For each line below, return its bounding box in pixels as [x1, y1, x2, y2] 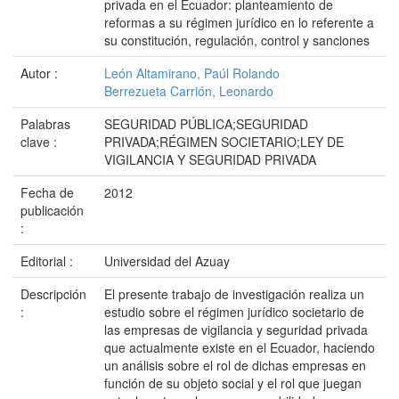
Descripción [20, 285, 86, 303]
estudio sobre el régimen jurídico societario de [104, 303, 364, 321]
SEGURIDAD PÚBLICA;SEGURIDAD [104, 115, 308, 133]
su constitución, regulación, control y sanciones [104, 31, 370, 49]
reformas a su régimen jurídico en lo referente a [104, 13, 374, 31]
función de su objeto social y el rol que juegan [104, 374, 362, 392]
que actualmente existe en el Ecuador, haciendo [104, 338, 375, 356]
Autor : [20, 64, 61, 82]
